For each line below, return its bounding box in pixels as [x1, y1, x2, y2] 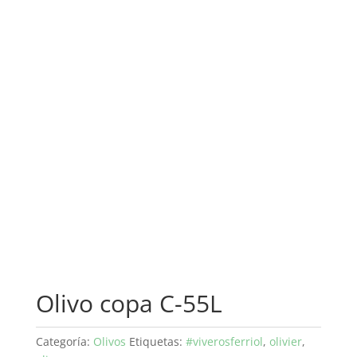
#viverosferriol [185, 334, 263, 350]
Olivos [92, 334, 126, 350]
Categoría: [35, 334, 93, 350]
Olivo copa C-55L [35, 287, 222, 320]
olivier [269, 334, 302, 350]
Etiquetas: [128, 334, 186, 350]
